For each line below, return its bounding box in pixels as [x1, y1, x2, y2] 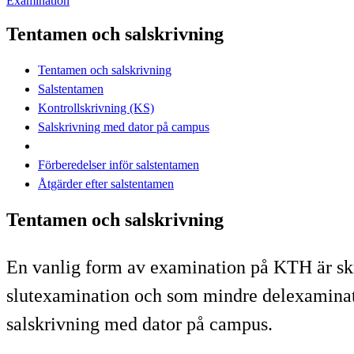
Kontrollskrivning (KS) [38, 100, 154, 115]
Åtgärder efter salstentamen [38, 176, 174, 190]
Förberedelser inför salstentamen [38, 157, 199, 171]
